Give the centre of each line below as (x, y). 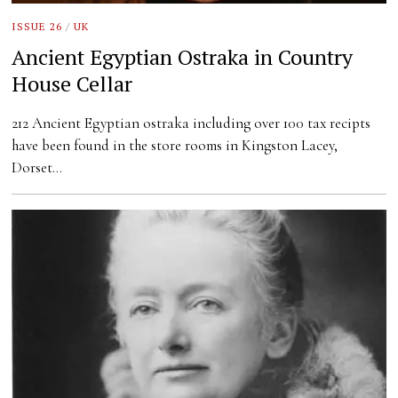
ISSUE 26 (37, 27)
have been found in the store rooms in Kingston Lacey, (175, 145)
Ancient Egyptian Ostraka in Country (183, 56)
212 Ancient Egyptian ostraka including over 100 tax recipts (191, 123)
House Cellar (72, 83)
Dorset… (37, 167)
